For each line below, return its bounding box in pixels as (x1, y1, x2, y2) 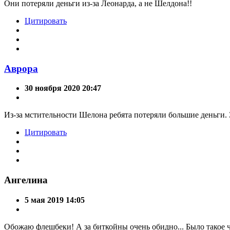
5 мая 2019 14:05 (25, 195, 85, 204)
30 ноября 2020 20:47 (25, 84, 101, 93)
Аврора (4, 63, 38, 74)
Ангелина (4, 175, 48, 186)
